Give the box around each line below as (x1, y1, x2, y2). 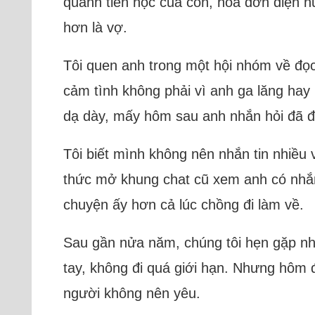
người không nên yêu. (63, 285, 201, 301)
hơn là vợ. (63, 19, 128, 35)
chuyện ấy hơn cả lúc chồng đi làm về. (63, 196, 304, 212)
